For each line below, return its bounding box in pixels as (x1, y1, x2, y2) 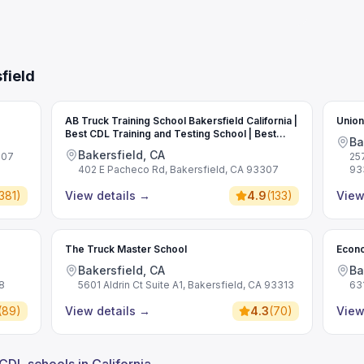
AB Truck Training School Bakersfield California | (64, 115, 297, 127)
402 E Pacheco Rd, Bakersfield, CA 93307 (77, 163, 279, 175)
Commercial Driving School (64, 141, 196, 153)
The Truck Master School (64, 243, 187, 255)
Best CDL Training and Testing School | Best (64, 128, 276, 140)
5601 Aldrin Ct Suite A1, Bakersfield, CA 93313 (77, 279, 294, 291)
